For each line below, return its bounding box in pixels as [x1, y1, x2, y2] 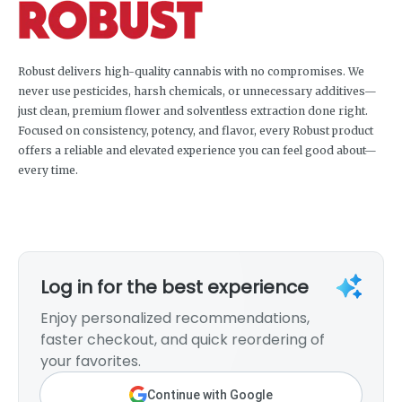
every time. [18, 162, 78, 177]
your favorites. [40, 350, 141, 371]
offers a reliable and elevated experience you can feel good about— [18, 143, 377, 157]
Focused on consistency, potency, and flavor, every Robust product [18, 123, 373, 137]
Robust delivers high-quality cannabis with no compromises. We [18, 64, 364, 78]
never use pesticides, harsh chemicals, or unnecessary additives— [18, 83, 377, 98]
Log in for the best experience [40, 274, 309, 300]
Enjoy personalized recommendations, [40, 307, 310, 328]
